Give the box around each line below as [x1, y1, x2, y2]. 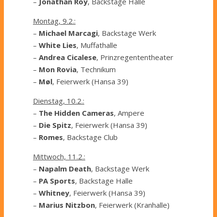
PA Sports [39, 176, 75, 186]
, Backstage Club [63, 132, 118, 142]
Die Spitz [39, 120, 71, 130]
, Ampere [114, 108, 144, 118]
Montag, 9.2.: [33, 16, 76, 26]
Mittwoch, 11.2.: [33, 152, 85, 162]
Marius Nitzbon [39, 200, 95, 210]
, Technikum [77, 64, 116, 75]
